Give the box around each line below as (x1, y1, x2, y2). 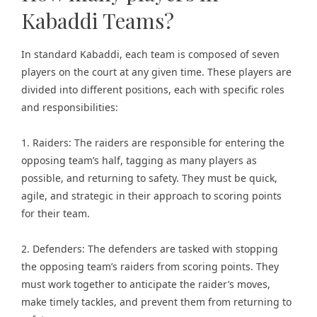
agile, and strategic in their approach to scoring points (21, 189, 282, 202)
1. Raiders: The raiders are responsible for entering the (21, 136, 284, 149)
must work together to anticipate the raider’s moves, (21, 277, 270, 291)
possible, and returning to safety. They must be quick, (21, 171, 277, 185)
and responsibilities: (21, 100, 118, 114)
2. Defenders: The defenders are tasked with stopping (21, 242, 278, 255)
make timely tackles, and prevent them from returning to (21, 295, 292, 309)
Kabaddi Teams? (21, 6, 174, 35)
